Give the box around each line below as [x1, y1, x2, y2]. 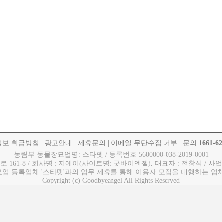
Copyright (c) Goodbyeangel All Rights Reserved [42, 177, 180, 185]
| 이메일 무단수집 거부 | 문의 [106, 139, 199, 147]
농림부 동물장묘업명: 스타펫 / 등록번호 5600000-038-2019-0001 [13, 151, 209, 159]
